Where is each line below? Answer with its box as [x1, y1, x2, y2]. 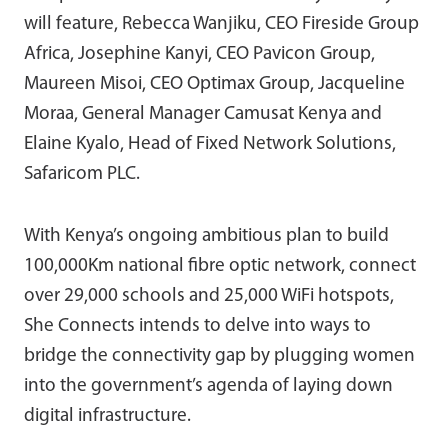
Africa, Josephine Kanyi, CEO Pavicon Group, [24, 44, 375, 64]
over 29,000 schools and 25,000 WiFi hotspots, [24, 286, 394, 306]
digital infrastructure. [24, 406, 191, 426]
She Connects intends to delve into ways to [24, 316, 371, 336]
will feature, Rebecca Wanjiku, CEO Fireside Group [24, 14, 419, 34]
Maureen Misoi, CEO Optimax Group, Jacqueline [24, 74, 405, 94]
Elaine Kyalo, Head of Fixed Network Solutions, [24, 134, 396, 154]
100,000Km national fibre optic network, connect [24, 256, 416, 276]
